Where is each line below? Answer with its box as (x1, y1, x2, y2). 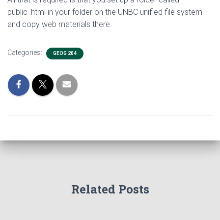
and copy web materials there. (7, 20, 112, 29)
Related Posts (71, 181, 149, 197)
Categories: (7, 49, 44, 56)
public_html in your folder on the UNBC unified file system (7, 7, 202, 17)
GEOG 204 (53, 51, 77, 56)
